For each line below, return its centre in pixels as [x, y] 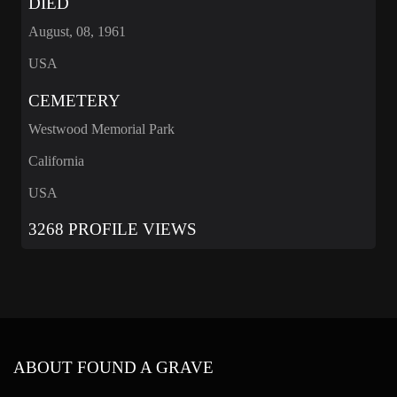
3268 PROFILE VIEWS [113, 230]
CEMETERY [74, 100]
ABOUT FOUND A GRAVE [113, 368]
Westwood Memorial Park [101, 128]
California [56, 160]
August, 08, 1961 [77, 32]
